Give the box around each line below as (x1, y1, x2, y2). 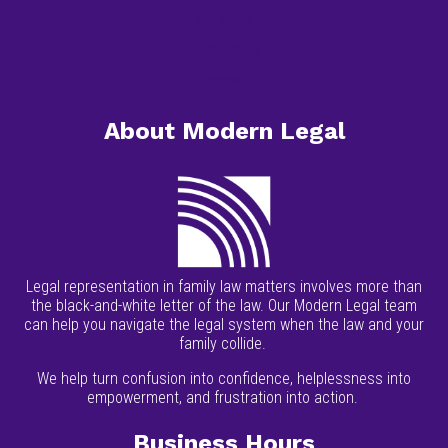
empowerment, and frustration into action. (86, 388, 362, 408)
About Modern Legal (103, 116, 345, 145)
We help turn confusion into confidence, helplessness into (37, 369, 411, 389)
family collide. (178, 334, 270, 354)
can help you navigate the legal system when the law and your (24, 315, 424, 335)
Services (195, 8, 253, 29)
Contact (198, 69, 250, 90)
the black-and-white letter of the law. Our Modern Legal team (31, 296, 417, 316)
